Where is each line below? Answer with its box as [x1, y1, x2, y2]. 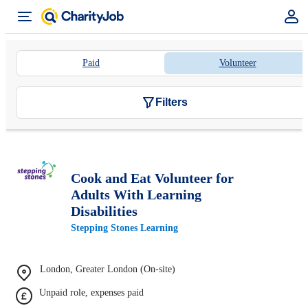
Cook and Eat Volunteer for [71, 170, 234, 186]
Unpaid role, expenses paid [39, 287, 144, 298]
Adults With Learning [71, 186, 201, 202]
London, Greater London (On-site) [40, 263, 175, 274]
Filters [155, 96, 188, 108]
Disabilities [71, 203, 137, 219]
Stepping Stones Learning [71, 222, 178, 233]
